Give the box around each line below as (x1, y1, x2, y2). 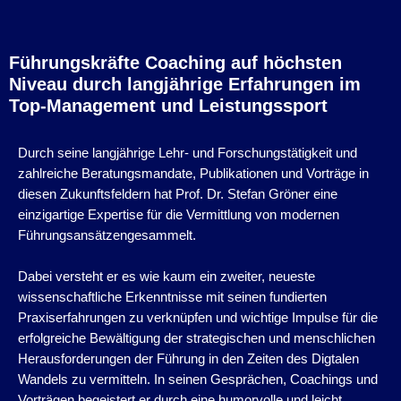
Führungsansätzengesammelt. (18, 228, 196, 243)
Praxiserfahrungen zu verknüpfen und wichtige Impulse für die (18, 311, 378, 326)
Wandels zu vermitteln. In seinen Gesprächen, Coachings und (18, 372, 378, 388)
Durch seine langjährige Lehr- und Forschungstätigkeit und (18, 146, 357, 161)
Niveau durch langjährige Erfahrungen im (9, 74, 361, 95)
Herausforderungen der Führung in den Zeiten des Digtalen (18, 352, 359, 367)
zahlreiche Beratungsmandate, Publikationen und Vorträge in (18, 166, 369, 182)
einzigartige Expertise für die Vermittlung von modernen (18, 208, 339, 223)
